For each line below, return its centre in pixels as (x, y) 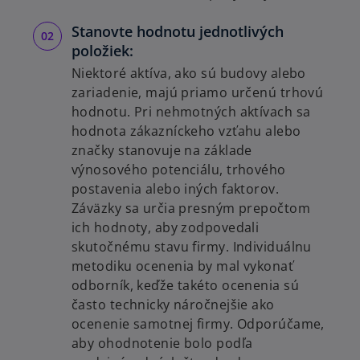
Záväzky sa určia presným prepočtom (191, 209)
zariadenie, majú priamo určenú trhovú (198, 93)
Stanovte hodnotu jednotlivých (178, 32)
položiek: (102, 51)
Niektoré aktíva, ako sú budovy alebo (189, 74)
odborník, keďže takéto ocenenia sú (185, 286)
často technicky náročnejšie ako (173, 305)
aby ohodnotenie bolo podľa (162, 344)
